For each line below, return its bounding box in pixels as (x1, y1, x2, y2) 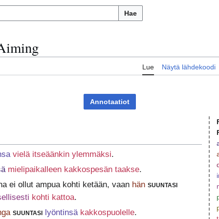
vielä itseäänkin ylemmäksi (12, 149, 111, 159)
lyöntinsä (44, 207, 78, 217)
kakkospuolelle (80, 207, 134, 217)
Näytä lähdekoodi (162, 63, 216, 71)
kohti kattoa (31, 192, 74, 202)
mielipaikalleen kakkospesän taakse (7, 164, 139, 174)
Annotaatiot (89, 98, 130, 106)
